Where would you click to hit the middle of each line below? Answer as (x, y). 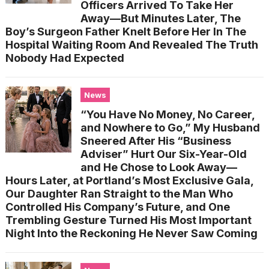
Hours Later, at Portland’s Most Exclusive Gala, (129, 181)
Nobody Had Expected (65, 58)
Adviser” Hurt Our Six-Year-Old (163, 154)
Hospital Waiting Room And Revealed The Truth (131, 45)
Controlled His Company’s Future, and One (117, 207)
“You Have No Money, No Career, (168, 115)
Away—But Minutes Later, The (160, 19)
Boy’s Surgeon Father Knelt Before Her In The (125, 32)
